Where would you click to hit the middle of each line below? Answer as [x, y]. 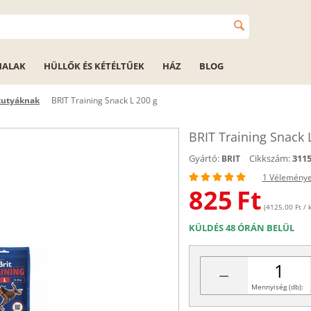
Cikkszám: [269, 158]
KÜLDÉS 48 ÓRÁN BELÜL [241, 228]
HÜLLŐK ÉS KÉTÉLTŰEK [94, 66]
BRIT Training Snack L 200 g [104, 100]
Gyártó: [204, 158]
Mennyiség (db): [277, 287]
